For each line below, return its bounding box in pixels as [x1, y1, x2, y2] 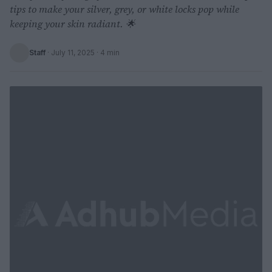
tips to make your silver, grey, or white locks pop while [10, 2, 239, 16]
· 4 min [95, 48, 120, 57]
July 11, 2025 [51, 48, 95, 57]
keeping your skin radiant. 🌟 [10, 17, 135, 30]
